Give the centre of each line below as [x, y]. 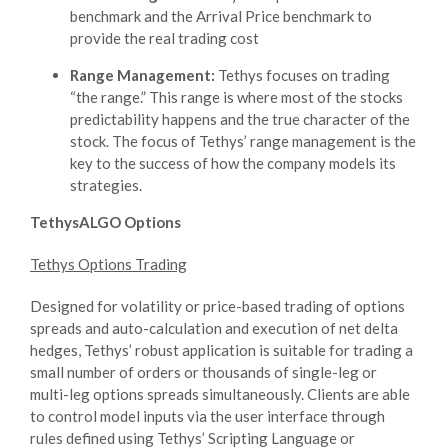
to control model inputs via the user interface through [207, 415]
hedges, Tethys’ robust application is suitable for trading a [221, 349]
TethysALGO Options [105, 221]
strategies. [106, 184]
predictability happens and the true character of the [240, 118]
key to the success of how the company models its [233, 162]
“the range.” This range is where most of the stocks [236, 96]
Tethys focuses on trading [302, 74]
